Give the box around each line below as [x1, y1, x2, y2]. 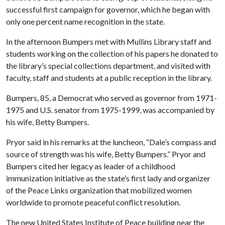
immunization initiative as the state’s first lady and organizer [6, 173, 210, 183]
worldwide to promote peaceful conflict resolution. [6, 197, 180, 207]
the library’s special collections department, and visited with [6, 60, 210, 70]
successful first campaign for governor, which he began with [6, 4, 210, 14]
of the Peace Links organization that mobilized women [6, 185, 192, 195]
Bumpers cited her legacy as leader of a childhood [6, 161, 175, 171]
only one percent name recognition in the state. [6, 16, 165, 26]
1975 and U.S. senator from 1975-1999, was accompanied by [6, 104, 214, 115]
